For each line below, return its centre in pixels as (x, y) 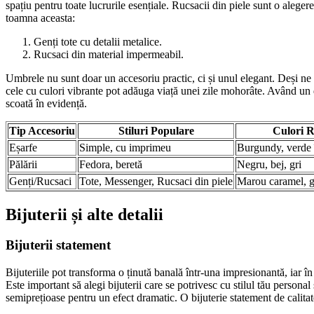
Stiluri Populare (156, 130)
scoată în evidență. (46, 103)
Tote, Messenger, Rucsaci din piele (156, 181)
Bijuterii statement (58, 245)
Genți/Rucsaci (40, 181)
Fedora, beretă (111, 164)
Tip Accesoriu (42, 130)
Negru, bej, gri (269, 164)
